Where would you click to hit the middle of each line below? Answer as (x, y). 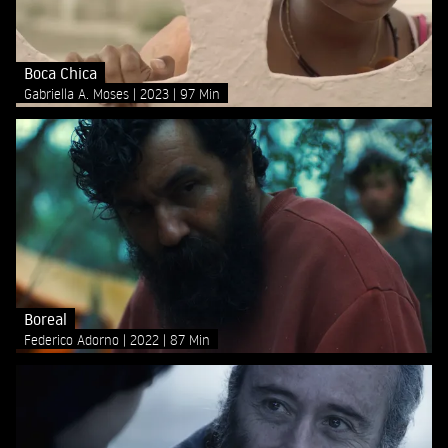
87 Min (190, 339)
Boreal (45, 318)
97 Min (200, 93)
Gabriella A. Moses (78, 93)
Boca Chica (60, 72)
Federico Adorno (73, 339)
